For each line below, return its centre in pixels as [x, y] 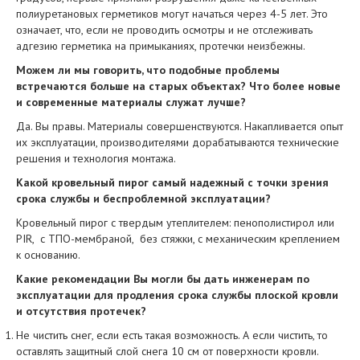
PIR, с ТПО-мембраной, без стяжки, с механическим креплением [178, 239]
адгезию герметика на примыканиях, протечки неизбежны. [161, 46]
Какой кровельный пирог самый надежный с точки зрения [172, 182]
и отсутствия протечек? [81, 311]
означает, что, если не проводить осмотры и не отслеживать [164, 30]
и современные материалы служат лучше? [131, 102]
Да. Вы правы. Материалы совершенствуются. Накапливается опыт [180, 126]
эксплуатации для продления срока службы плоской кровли [177, 295]
